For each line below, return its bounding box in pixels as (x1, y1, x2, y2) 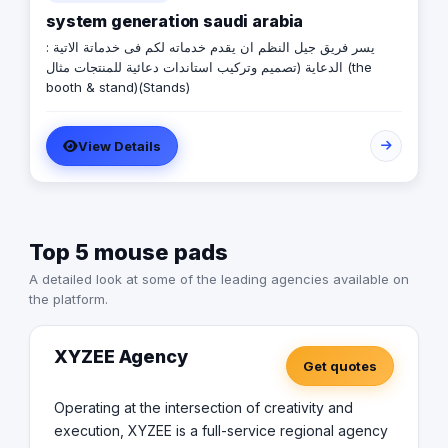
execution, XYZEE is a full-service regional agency (54, 422, 388, 440)
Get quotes (303, 358, 377, 375)
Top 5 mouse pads (29, 239, 228, 266)
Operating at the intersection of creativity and (54, 399, 353, 417)
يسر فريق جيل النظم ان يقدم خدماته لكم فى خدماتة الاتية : (46, 39, 165, 56)
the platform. (29, 291, 108, 308)
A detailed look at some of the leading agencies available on (29, 271, 409, 288)
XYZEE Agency (54, 346, 188, 368)
